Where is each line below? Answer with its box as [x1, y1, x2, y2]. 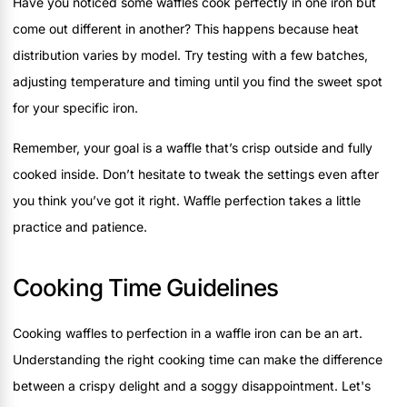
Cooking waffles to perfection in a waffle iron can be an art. [13, 324, 362, 341]
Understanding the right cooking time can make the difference [13, 351, 382, 367]
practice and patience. [13, 218, 147, 234]
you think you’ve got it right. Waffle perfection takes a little [13, 192, 361, 208]
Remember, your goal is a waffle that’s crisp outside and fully [13, 139, 372, 155]
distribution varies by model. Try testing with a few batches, [13, 47, 368, 64]
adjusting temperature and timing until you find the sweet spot [13, 74, 382, 90]
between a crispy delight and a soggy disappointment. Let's [13, 377, 371, 393]
